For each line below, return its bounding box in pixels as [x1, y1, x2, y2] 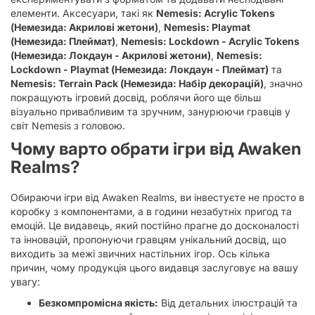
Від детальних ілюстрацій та [158, 297, 297, 309]
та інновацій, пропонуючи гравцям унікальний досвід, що [11, 233, 286, 245]
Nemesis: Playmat [164, 21, 250, 33]
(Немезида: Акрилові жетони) [11, 21, 158, 33]
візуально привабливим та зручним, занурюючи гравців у [11, 105, 290, 117]
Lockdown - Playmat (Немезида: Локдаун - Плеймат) [11, 63, 269, 75]
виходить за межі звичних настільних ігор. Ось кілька [11, 247, 270, 259]
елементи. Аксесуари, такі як [11, 7, 156, 19]
